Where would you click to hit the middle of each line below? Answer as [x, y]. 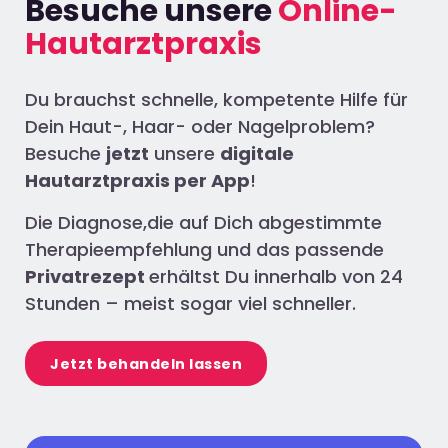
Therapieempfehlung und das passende [204, 249]
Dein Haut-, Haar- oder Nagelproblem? [200, 127]
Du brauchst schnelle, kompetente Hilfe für [216, 100]
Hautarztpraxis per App [137, 181]
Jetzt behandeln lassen [146, 363]
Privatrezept [87, 276]
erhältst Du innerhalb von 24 [276, 276]
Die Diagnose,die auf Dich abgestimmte [203, 222]
